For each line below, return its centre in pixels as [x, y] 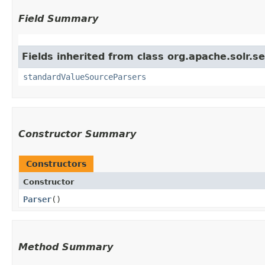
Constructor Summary [77, 134]
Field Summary [58, 19]
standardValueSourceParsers [85, 77]
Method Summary [66, 247]
